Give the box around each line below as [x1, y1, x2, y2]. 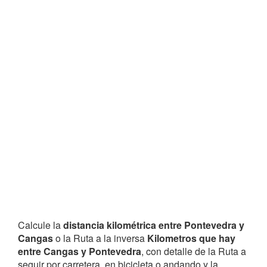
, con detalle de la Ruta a [141, 244, 246, 258]
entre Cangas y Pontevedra [18, 244, 141, 258]
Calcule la [18, 218, 63, 232]
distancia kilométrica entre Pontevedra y [63, 218, 244, 232]
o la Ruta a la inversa [55, 231, 147, 245]
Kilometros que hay [147, 231, 235, 245]
